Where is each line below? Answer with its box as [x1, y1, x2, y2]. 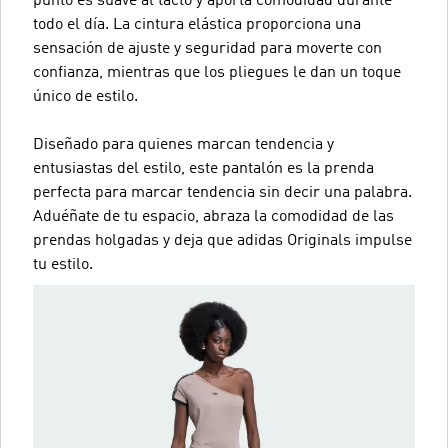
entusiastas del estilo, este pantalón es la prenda [33, 160, 374, 177]
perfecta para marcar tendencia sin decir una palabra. [33, 184, 412, 201]
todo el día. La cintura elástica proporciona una [33, 16, 361, 33]
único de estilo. [33, 88, 138, 105]
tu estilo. [33, 256, 93, 273]
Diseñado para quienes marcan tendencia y [33, 136, 334, 153]
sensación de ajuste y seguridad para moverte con [33, 40, 382, 57]
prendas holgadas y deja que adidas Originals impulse [33, 232, 412, 249]
